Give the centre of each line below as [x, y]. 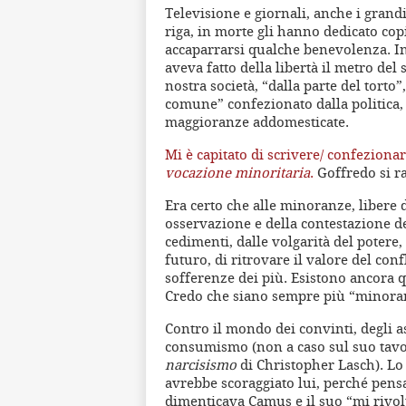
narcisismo [201, 365]
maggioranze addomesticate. [257, 122]
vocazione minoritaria [237, 173]
